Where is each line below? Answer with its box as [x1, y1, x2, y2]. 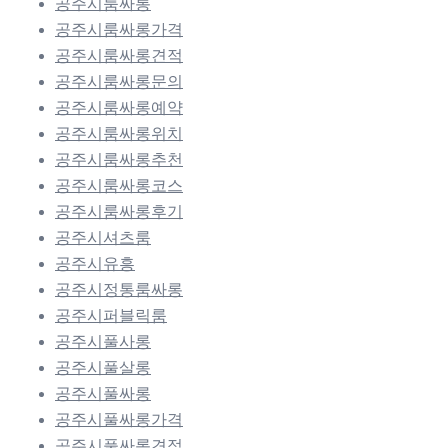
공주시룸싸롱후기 [55, 202, 183, 220]
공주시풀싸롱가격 [55, 410, 183, 428]
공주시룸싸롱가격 [55, 20, 183, 38]
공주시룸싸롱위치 [55, 124, 183, 142]
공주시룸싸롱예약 [55, 98, 183, 116]
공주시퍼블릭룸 [55, 306, 167, 324]
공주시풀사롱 [55, 332, 151, 350]
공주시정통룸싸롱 [55, 280, 183, 298]
